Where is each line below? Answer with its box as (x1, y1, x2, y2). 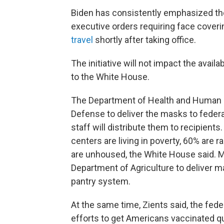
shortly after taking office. (93, 34, 196, 45)
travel (71, 34, 93, 45)
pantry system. (71, 176, 130, 186)
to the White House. (71, 71, 149, 82)
